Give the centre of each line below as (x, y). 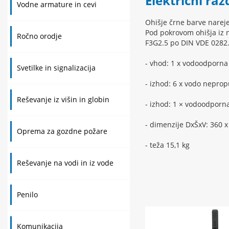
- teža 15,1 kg (167, 145)
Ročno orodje (39, 36)
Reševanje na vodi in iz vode (65, 163)
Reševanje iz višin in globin (63, 99)
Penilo (27, 194)
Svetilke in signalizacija (56, 68)
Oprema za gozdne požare (62, 131)
